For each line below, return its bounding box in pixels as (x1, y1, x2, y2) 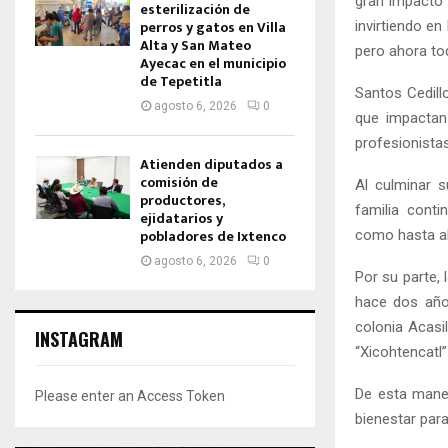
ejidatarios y (140, 207, 223, 230)
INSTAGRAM (35, 326, 123, 352)
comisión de (140, 171, 218, 194)
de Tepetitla (140, 70, 222, 93)
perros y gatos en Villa (140, 16, 286, 39)
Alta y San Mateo (140, 34, 251, 57)
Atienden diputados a (140, 153, 283, 176)
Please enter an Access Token (35, 388, 225, 404)
